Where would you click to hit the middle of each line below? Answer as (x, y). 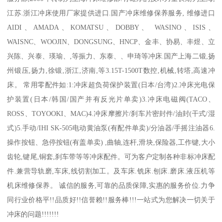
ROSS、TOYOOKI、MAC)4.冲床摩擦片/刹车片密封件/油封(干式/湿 (111, 114)
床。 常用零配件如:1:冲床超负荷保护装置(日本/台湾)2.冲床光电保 (111, 85)
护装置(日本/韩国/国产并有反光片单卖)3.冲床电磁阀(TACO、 (111, 99)
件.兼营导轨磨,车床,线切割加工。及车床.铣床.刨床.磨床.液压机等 (111, 171)
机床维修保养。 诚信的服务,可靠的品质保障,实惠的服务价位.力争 (111, 186)
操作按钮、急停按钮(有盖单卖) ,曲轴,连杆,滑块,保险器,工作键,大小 (111, 142)
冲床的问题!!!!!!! (33, 214)
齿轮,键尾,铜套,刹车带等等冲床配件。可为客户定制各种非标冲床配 (111, 157)
